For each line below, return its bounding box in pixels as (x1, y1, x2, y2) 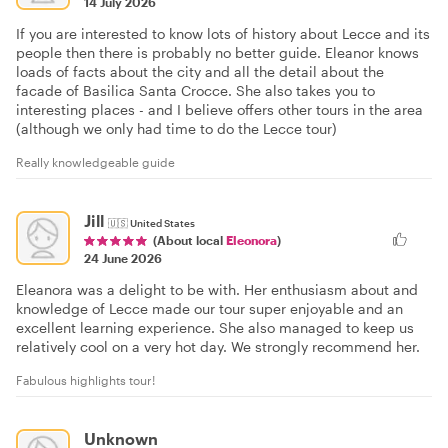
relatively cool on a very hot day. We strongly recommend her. (16, 337, 420, 355)
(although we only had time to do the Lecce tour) (16, 120, 337, 137)
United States (130, 216, 195, 229)
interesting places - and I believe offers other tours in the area (16, 101, 423, 118)
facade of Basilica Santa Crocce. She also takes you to (16, 82, 375, 99)
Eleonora (226, 232, 277, 247)
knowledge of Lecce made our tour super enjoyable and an (16, 299, 403, 317)
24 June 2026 (84, 250, 162, 265)
